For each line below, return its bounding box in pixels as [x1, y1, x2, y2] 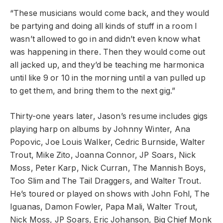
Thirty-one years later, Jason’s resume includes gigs [10, 111, 208, 121]
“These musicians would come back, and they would [10, 8, 210, 18]
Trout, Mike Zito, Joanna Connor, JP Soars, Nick [10, 150, 196, 160]
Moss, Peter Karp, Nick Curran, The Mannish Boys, [10, 163, 207, 173]
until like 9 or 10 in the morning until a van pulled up [10, 73, 206, 83]
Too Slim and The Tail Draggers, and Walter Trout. [10, 176, 201, 186]
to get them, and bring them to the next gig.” [10, 86, 176, 96]
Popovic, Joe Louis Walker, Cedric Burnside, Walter [10, 137, 205, 147]
